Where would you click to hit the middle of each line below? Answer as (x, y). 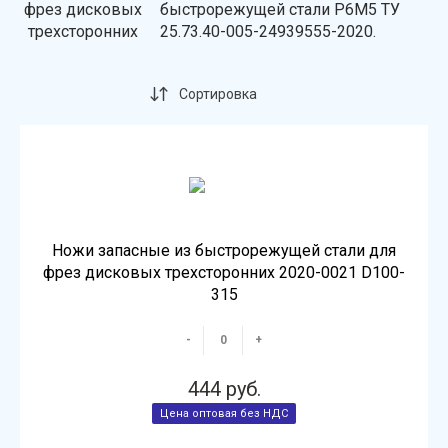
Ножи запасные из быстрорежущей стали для (224, 250)
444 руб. (224, 389)
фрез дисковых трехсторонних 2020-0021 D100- (224, 272)
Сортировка (217, 94)
